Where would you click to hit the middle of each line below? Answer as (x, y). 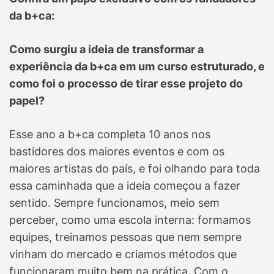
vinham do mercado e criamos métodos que (123, 254)
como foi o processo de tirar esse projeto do (126, 84)
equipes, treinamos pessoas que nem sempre (125, 237)
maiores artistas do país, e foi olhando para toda (135, 169)
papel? (27, 101)
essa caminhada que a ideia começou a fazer (125, 186)
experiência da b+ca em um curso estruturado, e (137, 67)
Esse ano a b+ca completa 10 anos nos (110, 135)
